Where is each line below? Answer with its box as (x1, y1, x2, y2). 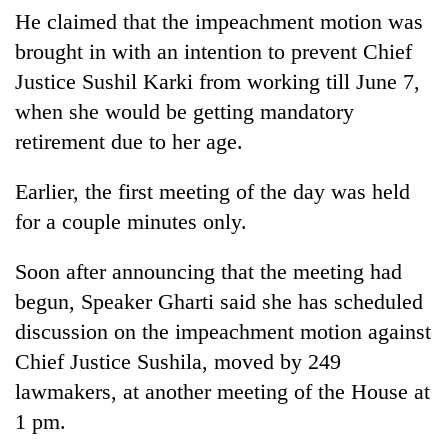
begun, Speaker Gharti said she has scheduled (15, 288, 423, 314)
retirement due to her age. (15, 128, 243, 154)
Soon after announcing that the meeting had (15, 258, 402, 284)
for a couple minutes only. (15, 208, 247, 234)
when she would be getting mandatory (15, 98, 354, 124)
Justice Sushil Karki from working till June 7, (15, 68, 420, 94)
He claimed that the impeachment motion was (15, 8, 423, 34)
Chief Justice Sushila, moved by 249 (15, 348, 341, 374)
